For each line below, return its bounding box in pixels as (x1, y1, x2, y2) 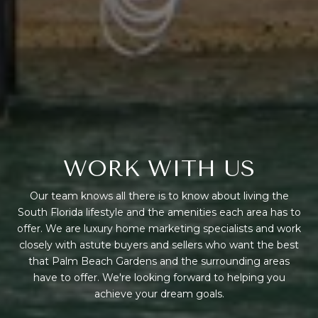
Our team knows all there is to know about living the (29, 190, 289, 203)
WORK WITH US (63, 155, 255, 182)
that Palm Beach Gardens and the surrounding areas (28, 255, 290, 268)
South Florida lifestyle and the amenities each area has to (17, 206, 301, 219)
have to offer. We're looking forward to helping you (33, 271, 285, 285)
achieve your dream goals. (94, 287, 224, 301)
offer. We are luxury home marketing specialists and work (17, 222, 301, 236)
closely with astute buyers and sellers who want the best (19, 238, 299, 252)
